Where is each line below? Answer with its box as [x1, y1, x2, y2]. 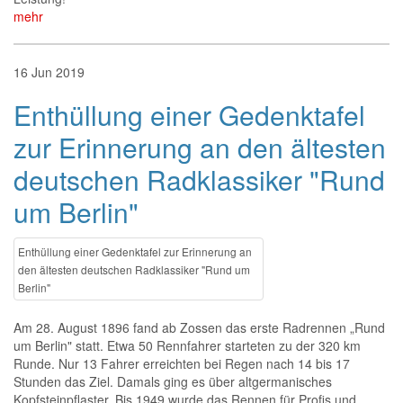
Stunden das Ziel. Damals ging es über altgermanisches [13, 372, 332, 390]
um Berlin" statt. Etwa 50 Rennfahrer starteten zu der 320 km [13, 336, 361, 354]
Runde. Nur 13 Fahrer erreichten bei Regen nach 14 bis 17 [13, 354, 350, 372]
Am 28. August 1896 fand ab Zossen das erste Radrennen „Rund [13, 318, 385, 336]
